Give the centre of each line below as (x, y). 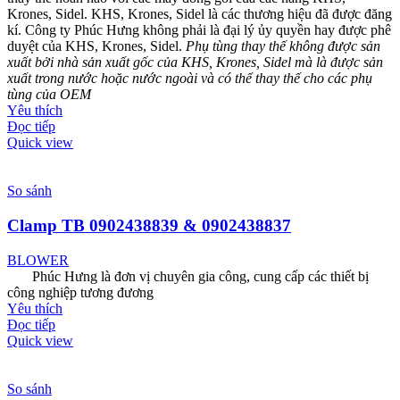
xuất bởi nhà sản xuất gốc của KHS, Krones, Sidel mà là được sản (195, 62)
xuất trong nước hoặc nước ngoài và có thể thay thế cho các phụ (190, 79)
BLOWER (38, 260)
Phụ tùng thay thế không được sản (283, 46)
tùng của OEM (49, 95)
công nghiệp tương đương (80, 292)
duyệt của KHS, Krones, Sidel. (96, 46)
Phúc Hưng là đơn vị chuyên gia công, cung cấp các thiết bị (188, 276)
